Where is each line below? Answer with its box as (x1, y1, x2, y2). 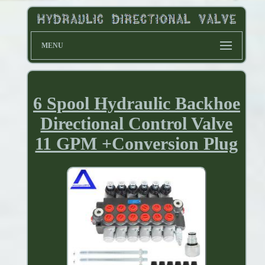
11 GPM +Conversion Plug (35, 134, 238, 154)
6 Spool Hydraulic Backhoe (33, 93, 240, 114)
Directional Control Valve (40, 114, 233, 134)
